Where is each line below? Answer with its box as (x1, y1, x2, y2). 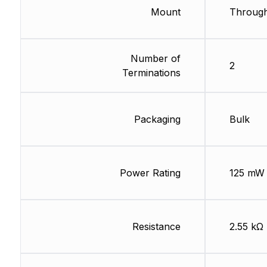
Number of (130, 52, 181, 65)
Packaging (133, 113, 181, 126)
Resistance (132, 221, 181, 233)
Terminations (122, 67, 181, 79)
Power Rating (119, 167, 181, 179)
